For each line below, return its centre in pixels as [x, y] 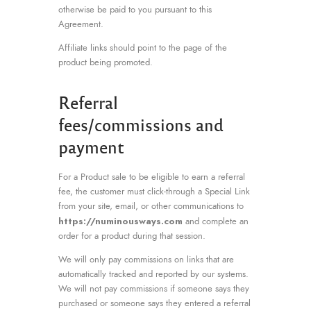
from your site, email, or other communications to [151, 206]
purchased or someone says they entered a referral [154, 303]
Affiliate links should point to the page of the [143, 48]
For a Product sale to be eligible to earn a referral [152, 177]
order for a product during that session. [132, 236]
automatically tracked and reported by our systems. [153, 274]
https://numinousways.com [120, 221]
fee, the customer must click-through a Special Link [154, 191]
